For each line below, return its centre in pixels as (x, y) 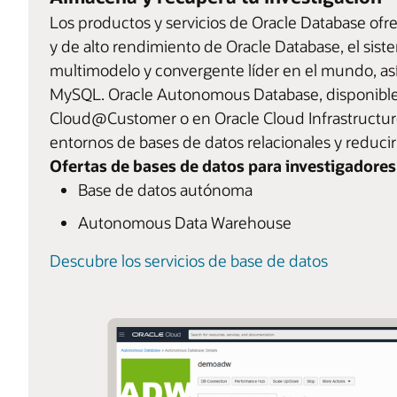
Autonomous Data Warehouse (185, 222)
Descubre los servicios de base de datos (189, 260)
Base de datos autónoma (165, 189)
